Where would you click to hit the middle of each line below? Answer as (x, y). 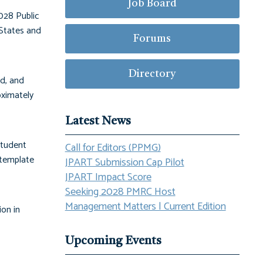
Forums (152, 39)
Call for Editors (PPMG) (113, 148)
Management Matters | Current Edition (145, 207)
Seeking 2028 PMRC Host (120, 192)
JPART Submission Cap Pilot (124, 163)
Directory (152, 74)
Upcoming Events (113, 241)
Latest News (98, 122)
